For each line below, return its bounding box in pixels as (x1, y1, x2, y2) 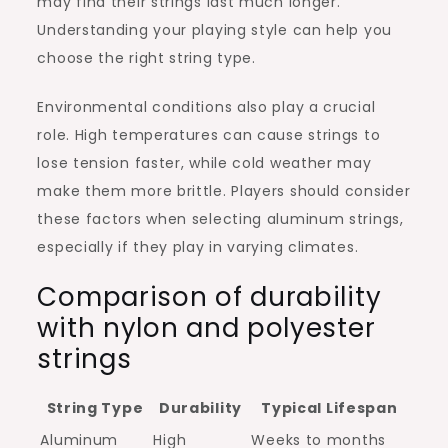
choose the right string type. (37, 47, 256, 68)
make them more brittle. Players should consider (37, 180, 411, 201)
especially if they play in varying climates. (37, 236, 359, 257)
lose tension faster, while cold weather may (37, 152, 372, 173)
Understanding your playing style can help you (37, 19, 392, 40)
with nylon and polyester (37, 309, 376, 346)
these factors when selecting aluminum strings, (37, 208, 404, 229)
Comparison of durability (37, 278, 382, 315)
